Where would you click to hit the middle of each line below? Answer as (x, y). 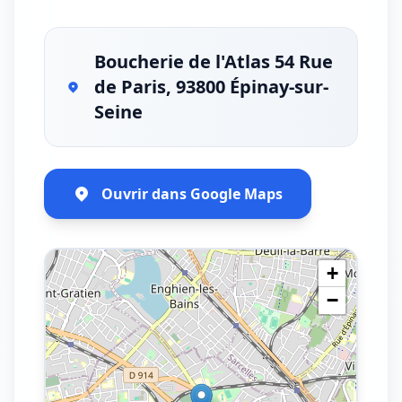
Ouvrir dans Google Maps (192, 194)
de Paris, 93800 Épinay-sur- (211, 87)
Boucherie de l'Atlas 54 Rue (213, 61)
